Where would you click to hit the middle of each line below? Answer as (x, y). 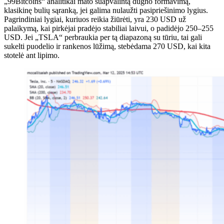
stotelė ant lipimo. (32, 55)
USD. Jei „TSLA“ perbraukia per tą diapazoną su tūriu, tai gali (103, 37)
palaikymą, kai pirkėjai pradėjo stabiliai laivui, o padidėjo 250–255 (109, 28)
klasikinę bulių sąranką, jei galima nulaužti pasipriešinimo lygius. (106, 10)
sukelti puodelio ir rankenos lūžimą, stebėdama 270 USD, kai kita (107, 46)
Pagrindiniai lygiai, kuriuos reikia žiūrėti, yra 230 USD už (95, 19)
